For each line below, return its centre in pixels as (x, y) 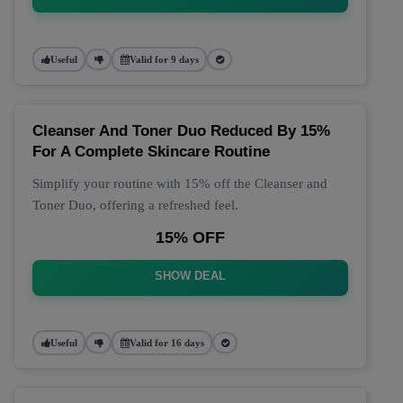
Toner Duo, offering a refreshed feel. (135, 205)
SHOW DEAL (190, 276)
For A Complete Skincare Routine (151, 152)
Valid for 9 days (164, 59)
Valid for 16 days (166, 342)
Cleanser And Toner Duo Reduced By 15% (181, 131)
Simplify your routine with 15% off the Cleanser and (180, 184)
